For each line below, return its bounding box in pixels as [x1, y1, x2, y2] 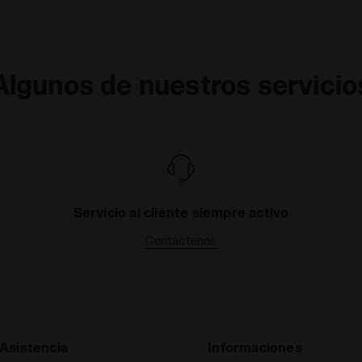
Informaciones [208, 339, 302, 356]
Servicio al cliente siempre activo [73, 204, 289, 221]
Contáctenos [145, 234, 217, 248]
